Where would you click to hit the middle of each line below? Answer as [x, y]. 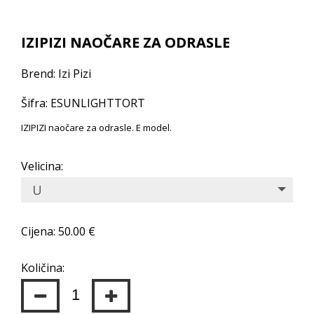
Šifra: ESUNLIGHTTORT [83, 103]
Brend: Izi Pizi [56, 73]
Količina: [43, 267]
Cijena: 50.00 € [58, 231]
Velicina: [42, 166]
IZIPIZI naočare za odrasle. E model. [96, 127]
